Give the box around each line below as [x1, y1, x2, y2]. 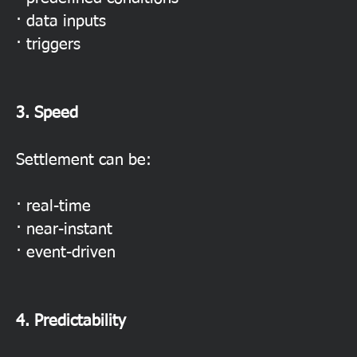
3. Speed [16, 105, 78, 121]
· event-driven [16, 245, 116, 261]
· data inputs [16, 14, 106, 29]
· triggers [16, 37, 80, 53]
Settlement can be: [16, 152, 151, 168]
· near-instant [16, 222, 112, 237]
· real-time [16, 198, 91, 214]
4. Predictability [16, 313, 126, 329]
